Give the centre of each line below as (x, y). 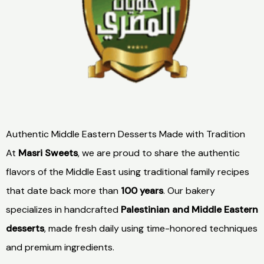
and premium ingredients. (60, 247)
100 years (142, 191)
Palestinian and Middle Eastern (189, 210)
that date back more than (63, 191)
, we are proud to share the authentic (159, 153)
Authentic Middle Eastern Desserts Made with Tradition (126, 134)
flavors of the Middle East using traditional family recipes (128, 172)
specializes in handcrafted (63, 210)
